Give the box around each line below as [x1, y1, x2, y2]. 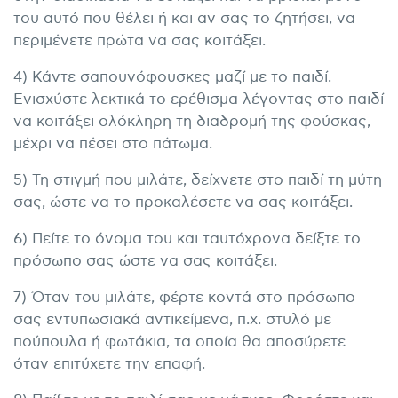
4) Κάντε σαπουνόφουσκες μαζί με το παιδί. [13, 68, 331, 87]
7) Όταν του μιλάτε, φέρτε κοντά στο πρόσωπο [13, 289, 355, 307]
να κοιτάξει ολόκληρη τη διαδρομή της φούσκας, [13, 113, 370, 131]
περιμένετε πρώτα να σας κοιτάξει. [13, 32, 266, 51]
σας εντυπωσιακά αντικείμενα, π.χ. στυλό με [13, 311, 331, 330]
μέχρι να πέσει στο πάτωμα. [13, 135, 212, 154]
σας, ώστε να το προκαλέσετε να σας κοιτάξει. [13, 194, 353, 212]
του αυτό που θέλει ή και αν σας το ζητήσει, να [13, 10, 355, 28]
